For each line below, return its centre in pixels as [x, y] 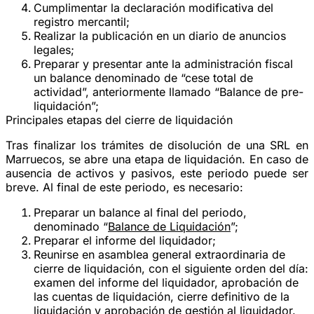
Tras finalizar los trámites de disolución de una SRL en [157, 145]
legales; [54, 49]
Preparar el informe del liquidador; [125, 240]
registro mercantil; [82, 21]
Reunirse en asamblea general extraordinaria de [159, 254]
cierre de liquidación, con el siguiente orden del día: [171, 268]
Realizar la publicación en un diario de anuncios [160, 35]
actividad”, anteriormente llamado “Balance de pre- [169, 91]
